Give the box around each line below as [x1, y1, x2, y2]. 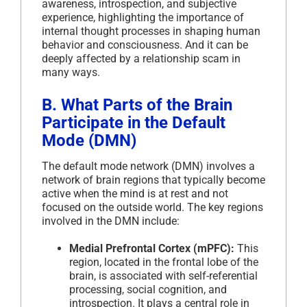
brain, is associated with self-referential [69, 269, 258, 282]
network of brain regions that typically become [42, 173, 265, 186]
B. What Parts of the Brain [42, 95, 232, 114]
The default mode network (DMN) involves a [42, 159, 255, 173]
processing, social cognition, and [69, 282, 227, 296]
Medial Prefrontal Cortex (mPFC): [69, 241, 234, 255]
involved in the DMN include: [42, 214, 180, 228]
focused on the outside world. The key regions [42, 200, 263, 214]
